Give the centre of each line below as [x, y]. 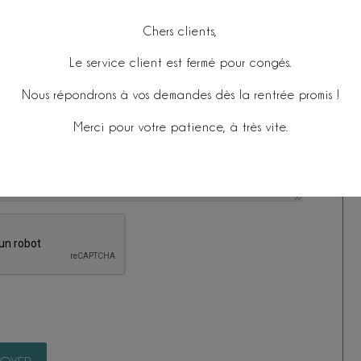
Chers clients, [180, 31]
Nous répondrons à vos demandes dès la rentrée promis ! [180, 95]
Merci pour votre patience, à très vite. [180, 127]
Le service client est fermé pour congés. [180, 63]
